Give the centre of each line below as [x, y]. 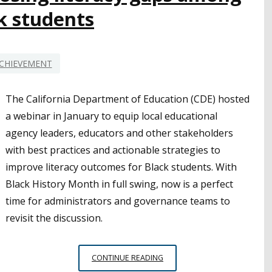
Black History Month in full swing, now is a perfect [119, 184]
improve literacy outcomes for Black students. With [121, 167]
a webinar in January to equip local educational [111, 116]
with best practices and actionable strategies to [113, 150]
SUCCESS [180, 7]
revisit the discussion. [54, 218]
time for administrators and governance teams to [118, 201]
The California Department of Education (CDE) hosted [127, 99]
